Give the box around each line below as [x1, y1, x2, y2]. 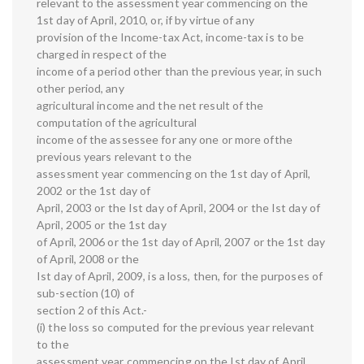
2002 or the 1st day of [37, 184, 151, 198]
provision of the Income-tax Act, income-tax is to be [37, 30, 305, 45]
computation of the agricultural [37, 115, 197, 130]
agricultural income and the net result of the [37, 98, 264, 113]
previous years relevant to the [37, 149, 193, 164]
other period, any [37, 81, 124, 96]
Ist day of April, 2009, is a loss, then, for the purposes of [37, 269, 323, 284]
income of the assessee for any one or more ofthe [37, 132, 292, 147]
